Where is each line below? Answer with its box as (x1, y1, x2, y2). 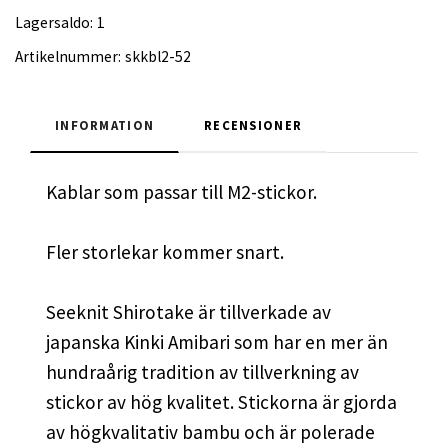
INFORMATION (55, 116, 155, 133)
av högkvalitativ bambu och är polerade (46, 419, 375, 444)
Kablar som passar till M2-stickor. (46, 179, 317, 204)
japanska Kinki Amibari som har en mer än (46, 329, 388, 354)
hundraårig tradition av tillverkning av (46, 359, 359, 384)
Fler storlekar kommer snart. (46, 239, 284, 264)
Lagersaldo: (15, 12, 93, 32)
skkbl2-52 (125, 46, 191, 66)
